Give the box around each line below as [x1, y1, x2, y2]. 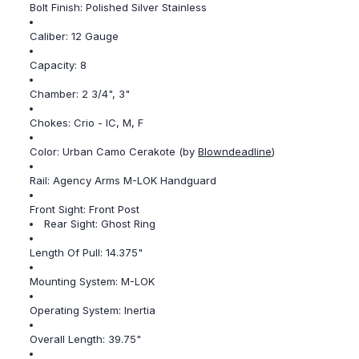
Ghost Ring [101, 217, 156, 231]
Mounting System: [30, 275, 122, 288]
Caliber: [30, 30, 72, 43]
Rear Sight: [44, 217, 102, 231]
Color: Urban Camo [30, 145, 130, 159]
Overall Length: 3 [30, 333, 115, 346]
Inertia [124, 304, 156, 317]
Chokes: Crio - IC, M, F [30, 116, 144, 130]
